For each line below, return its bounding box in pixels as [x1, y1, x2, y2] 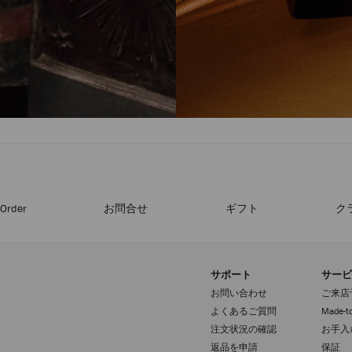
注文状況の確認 [211, 323, 277, 335]
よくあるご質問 [211, 305, 277, 317]
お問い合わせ [211, 287, 267, 299]
